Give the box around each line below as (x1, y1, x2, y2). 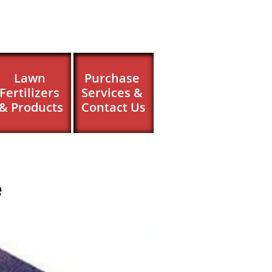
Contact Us (81, 99, 146, 115)
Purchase (84, 70, 140, 86)
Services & (81, 84, 143, 101)
